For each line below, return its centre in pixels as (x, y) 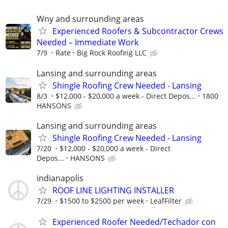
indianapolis (60, 178)
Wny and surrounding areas (90, 19)
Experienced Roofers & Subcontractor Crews (138, 31)
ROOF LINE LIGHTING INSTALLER (113, 190)
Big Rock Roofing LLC (112, 53)
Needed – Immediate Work (88, 42)
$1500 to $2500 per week (102, 201)
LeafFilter (166, 201)
